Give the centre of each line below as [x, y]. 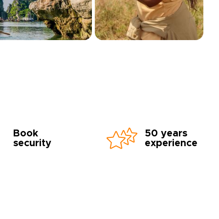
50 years [166, 133]
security [32, 143]
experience [171, 143]
